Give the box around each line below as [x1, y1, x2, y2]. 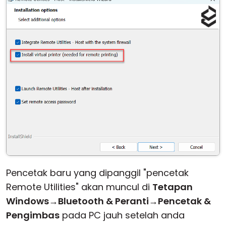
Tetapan [152, 181, 193, 194]
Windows [6, 195, 49, 208]
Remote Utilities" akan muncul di [6, 181, 152, 194]
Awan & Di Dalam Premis [10, 7, 120, 20]
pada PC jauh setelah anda [60, 209, 185, 222]
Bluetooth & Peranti [58, 195, 149, 208]
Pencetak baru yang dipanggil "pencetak [6, 166, 189, 180]
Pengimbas [6, 209, 60, 222]
